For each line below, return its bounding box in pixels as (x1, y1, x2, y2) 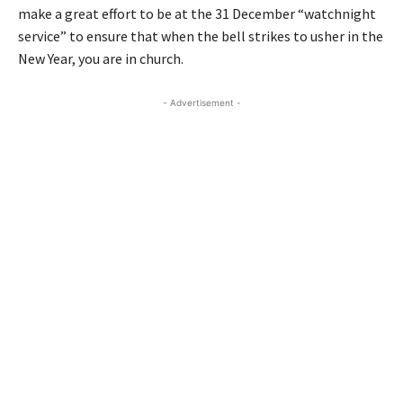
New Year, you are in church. (18, 49, 184, 67)
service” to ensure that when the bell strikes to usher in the (18, 26, 383, 45)
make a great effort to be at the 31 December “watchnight (18, 4, 376, 22)
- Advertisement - (162, 96, 241, 108)
